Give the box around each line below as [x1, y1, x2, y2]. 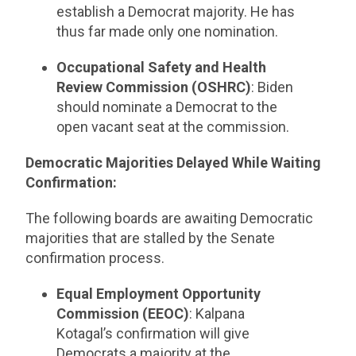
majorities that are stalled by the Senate [25, 230, 276, 246]
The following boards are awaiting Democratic [25, 210, 314, 226]
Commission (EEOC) [56, 305, 189, 322]
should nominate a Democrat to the [56, 99, 277, 115]
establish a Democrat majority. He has [56, 3, 295, 20]
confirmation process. [25, 250, 168, 266]
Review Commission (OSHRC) [56, 79, 251, 95]
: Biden [250, 79, 293, 95]
